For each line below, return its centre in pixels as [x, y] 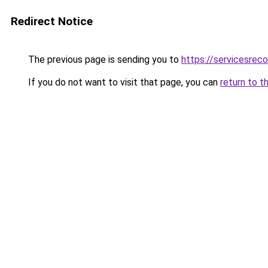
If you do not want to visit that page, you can [123, 82]
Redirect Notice [52, 21]
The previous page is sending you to [103, 60]
